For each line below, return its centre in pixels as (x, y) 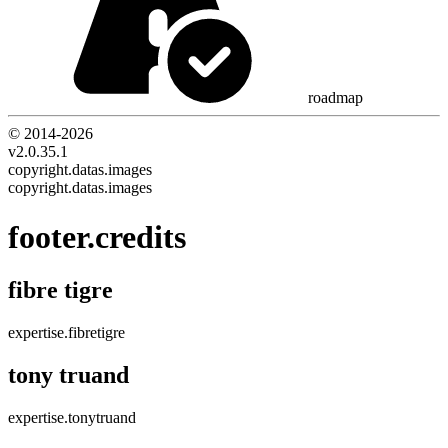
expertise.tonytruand (72, 418)
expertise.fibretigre (66, 333)
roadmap (335, 98)
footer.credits (97, 236)
